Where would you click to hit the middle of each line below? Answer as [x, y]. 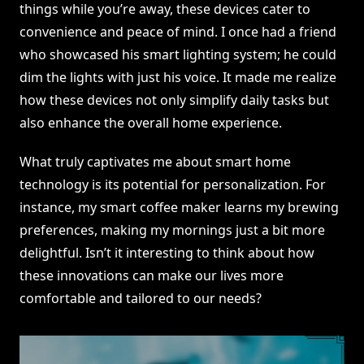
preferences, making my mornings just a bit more [172, 230]
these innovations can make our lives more [152, 276]
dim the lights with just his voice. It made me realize [178, 78]
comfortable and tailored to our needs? [141, 299]
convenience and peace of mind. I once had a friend [178, 32]
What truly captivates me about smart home [155, 162]
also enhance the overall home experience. [151, 123]
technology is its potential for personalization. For [173, 185]
